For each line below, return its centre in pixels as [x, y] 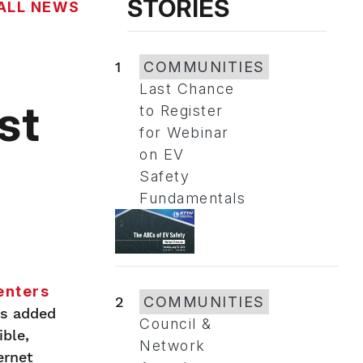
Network [173, 345]
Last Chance [187, 89]
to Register [181, 111]
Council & [176, 323]
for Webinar [184, 132]
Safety [164, 176]
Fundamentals [192, 198]
